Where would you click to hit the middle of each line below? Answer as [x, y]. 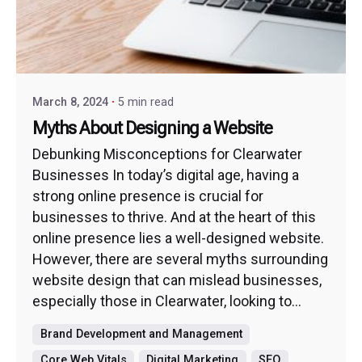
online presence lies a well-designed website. [178, 238]
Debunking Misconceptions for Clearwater [167, 154]
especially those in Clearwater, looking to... [167, 301]
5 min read [146, 103]
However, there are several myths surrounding [180, 259]
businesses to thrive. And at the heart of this [174, 217]
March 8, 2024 [70, 103]
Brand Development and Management [141, 335]
